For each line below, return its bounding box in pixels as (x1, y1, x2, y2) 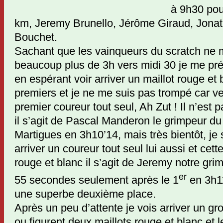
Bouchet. (14, 31, 57, 43)
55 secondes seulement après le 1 (14, 174, 179, 187)
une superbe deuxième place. (14, 188, 156, 201)
